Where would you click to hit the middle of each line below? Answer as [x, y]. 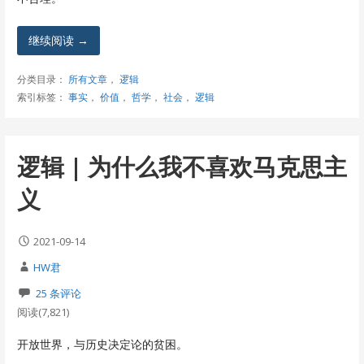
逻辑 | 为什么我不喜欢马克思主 [182, 166]
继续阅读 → [58, 40]
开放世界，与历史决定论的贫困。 [102, 344]
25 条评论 [58, 294]
